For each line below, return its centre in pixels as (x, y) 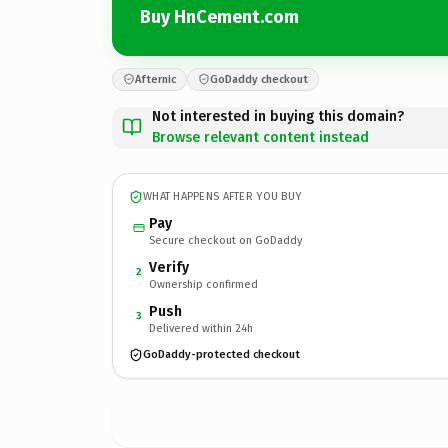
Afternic (155, 79)
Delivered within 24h (201, 328)
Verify (169, 267)
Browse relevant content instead (260, 137)
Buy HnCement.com (219, 17)
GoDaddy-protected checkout (221, 354)
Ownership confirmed (203, 284)
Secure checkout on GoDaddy (225, 240)
